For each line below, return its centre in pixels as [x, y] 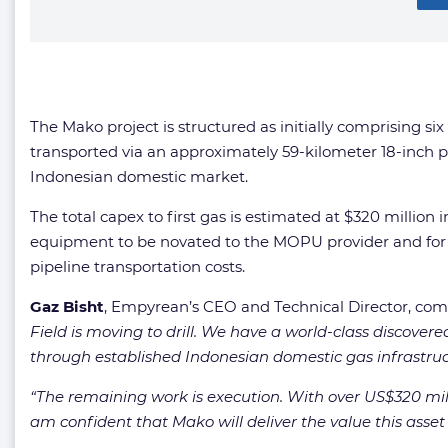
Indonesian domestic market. [139, 176]
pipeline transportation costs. [137, 266]
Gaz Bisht [67, 306]
